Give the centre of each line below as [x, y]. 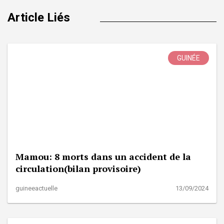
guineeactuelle [36, 188]
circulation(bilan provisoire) [78, 168]
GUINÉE [188, 58]
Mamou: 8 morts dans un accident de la [103, 156]
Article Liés [39, 17]
